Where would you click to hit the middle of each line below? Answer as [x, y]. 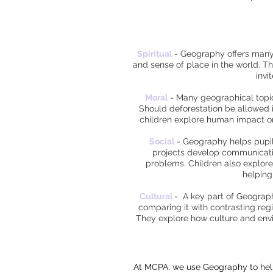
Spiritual [154, 54]
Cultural [156, 196]
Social [161, 141]
